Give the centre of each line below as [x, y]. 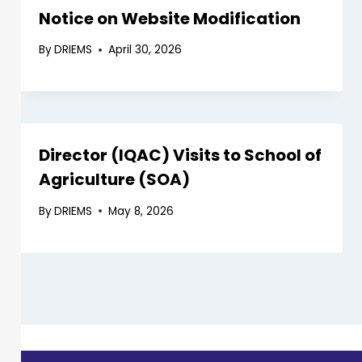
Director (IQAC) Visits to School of [180, 156]
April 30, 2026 [145, 50]
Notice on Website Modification [170, 18]
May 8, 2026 [141, 211]
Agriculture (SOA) [114, 180]
